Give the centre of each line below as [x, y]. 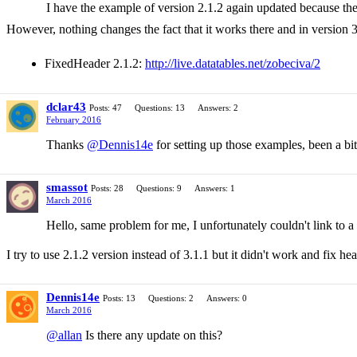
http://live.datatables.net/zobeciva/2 [233, 64]
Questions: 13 [160, 108]
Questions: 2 [171, 298]
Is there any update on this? [152, 335]
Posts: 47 [106, 108]
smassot [67, 188]
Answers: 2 [218, 108]
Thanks [67, 145]
